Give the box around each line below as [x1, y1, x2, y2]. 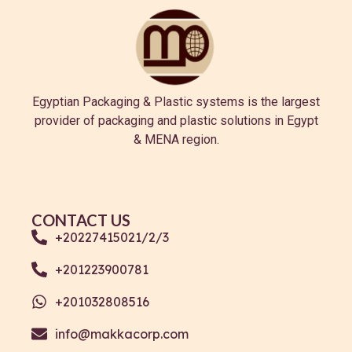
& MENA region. [133, 131, 219, 147]
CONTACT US [31, 210, 130, 229]
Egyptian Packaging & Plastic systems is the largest [32, 93, 320, 109]
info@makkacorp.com [55, 325, 189, 342]
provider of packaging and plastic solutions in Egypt [34, 112, 318, 128]
